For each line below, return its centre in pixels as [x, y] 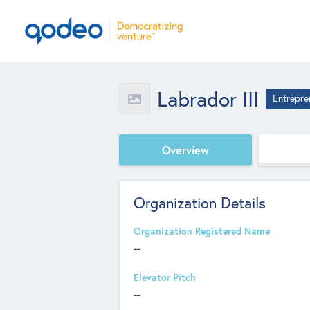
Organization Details [200, 203]
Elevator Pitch [165, 277]
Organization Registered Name [202, 231]
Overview [185, 149]
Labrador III [208, 99]
